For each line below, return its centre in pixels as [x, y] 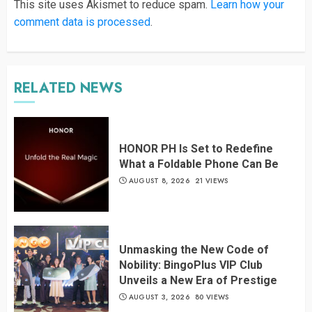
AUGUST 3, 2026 [159, 297]
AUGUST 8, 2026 [159, 181]
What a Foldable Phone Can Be [199, 164]
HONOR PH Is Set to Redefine [196, 149]
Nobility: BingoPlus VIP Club [191, 265]
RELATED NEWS [68, 88]
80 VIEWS [212, 297]
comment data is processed [82, 22]
